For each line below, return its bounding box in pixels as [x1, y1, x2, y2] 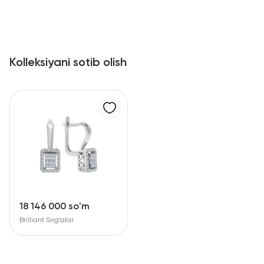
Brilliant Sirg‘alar [19, 217, 74, 225]
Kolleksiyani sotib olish [9, 57, 127, 69]
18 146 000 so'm [19, 202, 90, 212]
